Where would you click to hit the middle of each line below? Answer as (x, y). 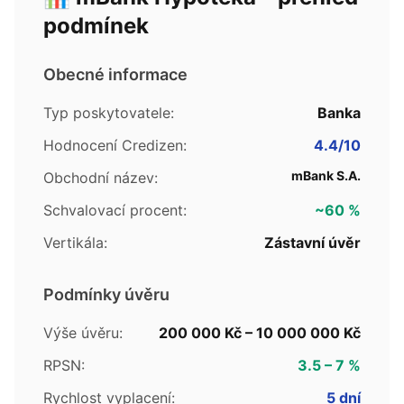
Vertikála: (75, 243)
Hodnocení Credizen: (115, 145)
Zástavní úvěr (312, 243)
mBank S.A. (326, 175)
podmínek (96, 26)
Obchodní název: (101, 178)
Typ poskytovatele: (109, 113)
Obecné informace (115, 74)
